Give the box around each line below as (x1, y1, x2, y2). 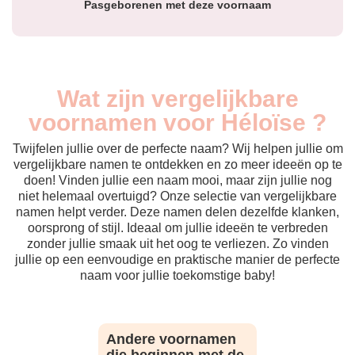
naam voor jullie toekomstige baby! (80, 269, 275, 282)
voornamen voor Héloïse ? (29, 109, 326, 136)
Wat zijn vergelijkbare (56, 86, 299, 112)
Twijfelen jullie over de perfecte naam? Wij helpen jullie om (12, 142, 343, 155)
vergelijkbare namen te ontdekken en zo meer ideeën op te (13, 158, 342, 171)
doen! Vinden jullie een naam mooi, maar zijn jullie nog (23, 174, 332, 187)
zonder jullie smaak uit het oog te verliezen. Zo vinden (26, 237, 329, 250)
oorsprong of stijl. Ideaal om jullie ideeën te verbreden (27, 221, 328, 235)
